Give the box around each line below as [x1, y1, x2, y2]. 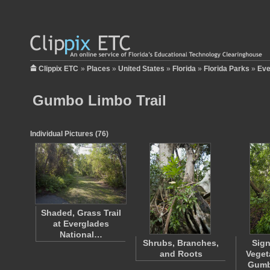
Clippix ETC [39, 64, 78, 73]
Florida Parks [204, 64, 250, 73]
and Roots [159, 249, 202, 259]
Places [87, 64, 110, 73]
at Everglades [52, 219, 109, 228]
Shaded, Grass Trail [40, 208, 121, 218]
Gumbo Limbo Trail [33, 92, 166, 108]
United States [118, 64, 165, 73]
